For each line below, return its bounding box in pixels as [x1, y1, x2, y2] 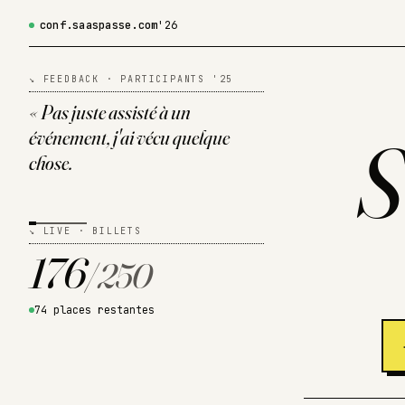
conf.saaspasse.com [40, 17, 158, 33]
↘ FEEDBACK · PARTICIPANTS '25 [29, 73, 234, 85]
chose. [29, 150, 72, 175]
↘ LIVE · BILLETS [29, 225, 142, 237]
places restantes [47, 303, 155, 316]
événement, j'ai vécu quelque [29, 125, 230, 150]
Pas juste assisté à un [41, 99, 191, 125]
